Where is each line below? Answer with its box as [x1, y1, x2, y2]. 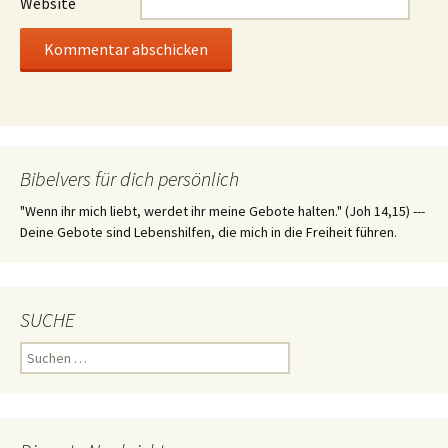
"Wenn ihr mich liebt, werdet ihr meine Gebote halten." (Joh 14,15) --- [20, 202, 425, 220]
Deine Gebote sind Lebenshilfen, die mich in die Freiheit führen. [20, 223, 397, 241]
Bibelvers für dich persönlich [20, 166, 239, 191]
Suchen [19, 342, 63, 360]
